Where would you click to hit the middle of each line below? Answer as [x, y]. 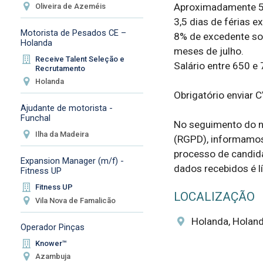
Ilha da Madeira [62, 134]
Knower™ [51, 243]
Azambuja [53, 257]
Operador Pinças [52, 227]
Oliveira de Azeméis [71, 6]
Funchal [35, 118]
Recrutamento [60, 68]
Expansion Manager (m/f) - [72, 161]
